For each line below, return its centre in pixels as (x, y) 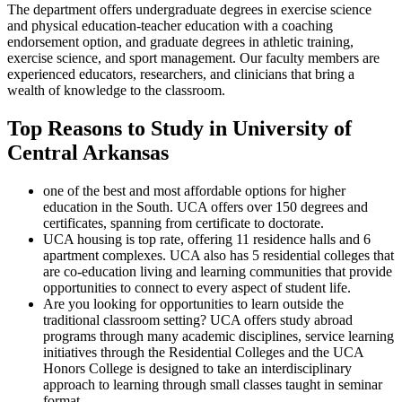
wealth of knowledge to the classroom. (116, 91)
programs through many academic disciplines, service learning (218, 336)
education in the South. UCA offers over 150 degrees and (205, 207)
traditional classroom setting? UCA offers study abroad (198, 320)
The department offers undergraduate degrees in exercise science (189, 10)
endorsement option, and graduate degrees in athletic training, (180, 42)
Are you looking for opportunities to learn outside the (193, 304)
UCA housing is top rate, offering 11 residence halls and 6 (207, 240)
